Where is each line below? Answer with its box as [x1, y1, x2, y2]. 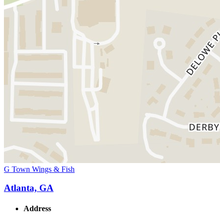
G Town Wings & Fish [4, 165, 75, 173]
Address [24, 204, 51, 213]
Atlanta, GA [4, 183, 54, 193]
